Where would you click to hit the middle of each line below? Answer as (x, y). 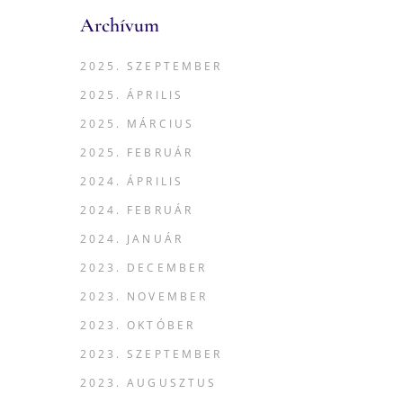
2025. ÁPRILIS (132, 95)
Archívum (119, 25)
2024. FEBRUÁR (137, 210)
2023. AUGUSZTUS (148, 383)
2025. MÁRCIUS (137, 124)
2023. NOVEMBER (144, 296)
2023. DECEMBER (143, 268)
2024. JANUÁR (131, 239)
